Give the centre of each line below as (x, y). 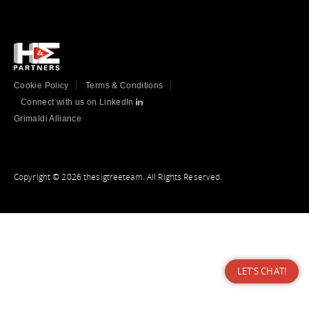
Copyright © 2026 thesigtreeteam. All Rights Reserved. (118, 177)
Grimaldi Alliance (48, 119)
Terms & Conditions (124, 86)
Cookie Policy (41, 86)
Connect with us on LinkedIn (79, 102)
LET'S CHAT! (261, 271)
